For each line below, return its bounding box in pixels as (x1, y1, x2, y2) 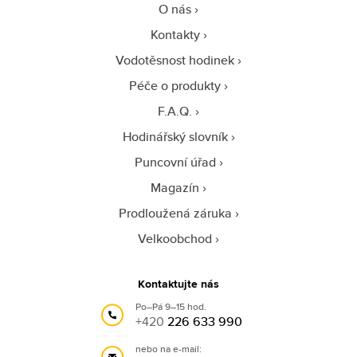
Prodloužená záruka (118, 203, 232, 222)
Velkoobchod (138, 229, 212, 248)
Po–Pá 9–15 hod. (135, 299, 206, 313)
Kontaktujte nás (138, 275, 219, 292)
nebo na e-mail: (135, 341, 202, 355)
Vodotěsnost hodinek (116, 50, 234, 69)
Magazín (151, 178, 199, 197)
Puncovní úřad (134, 152, 216, 171)
